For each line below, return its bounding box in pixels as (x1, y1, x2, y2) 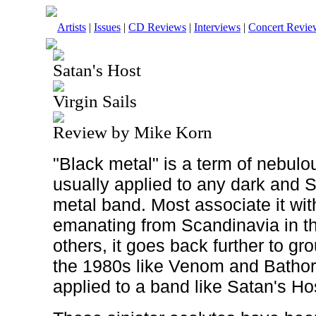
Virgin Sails (53, 92, 137, 111)
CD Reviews (128, 21, 186, 33)
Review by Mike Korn (53, 123, 212, 142)
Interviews (194, 21, 241, 33)
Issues (94, 21, 121, 33)
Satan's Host (53, 61, 141, 80)
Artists (57, 21, 86, 33)
